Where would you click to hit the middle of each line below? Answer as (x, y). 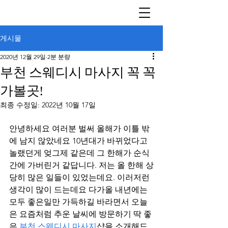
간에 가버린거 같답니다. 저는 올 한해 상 (81, 165)
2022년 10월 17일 (69, 105)
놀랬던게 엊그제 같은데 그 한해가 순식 (79, 153)
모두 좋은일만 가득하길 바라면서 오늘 (78, 202)
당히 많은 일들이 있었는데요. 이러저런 (80, 177)
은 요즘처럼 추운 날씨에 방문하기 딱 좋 (80, 214)
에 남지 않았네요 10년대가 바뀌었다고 (79, 141)
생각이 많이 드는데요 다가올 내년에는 (79, 190)
